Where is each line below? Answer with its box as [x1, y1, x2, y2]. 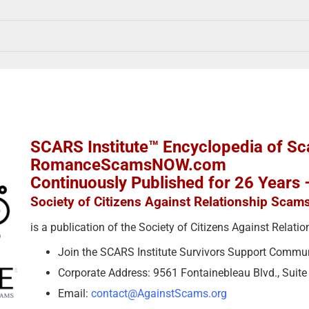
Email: [58, 286, 91, 300]
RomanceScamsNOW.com [30, 154, 226, 175]
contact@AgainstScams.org [91, 286, 227, 300]
